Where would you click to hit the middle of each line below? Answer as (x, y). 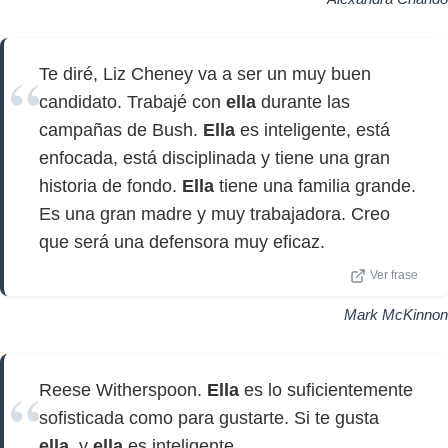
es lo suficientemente (326, 390)
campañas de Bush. (121, 130)
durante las (303, 102)
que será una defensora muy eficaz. (182, 242)
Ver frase (394, 275)
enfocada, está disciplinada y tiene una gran (214, 158)
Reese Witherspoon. (123, 390)
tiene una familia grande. (315, 186)
